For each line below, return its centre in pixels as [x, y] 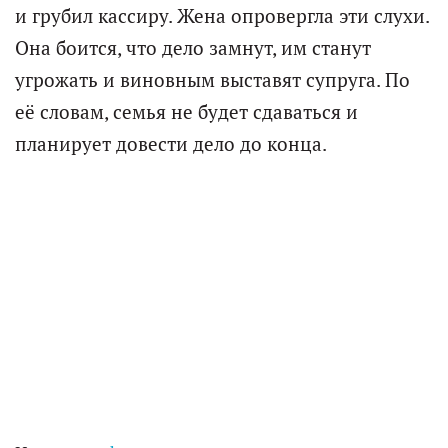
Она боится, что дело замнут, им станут [193, 48]
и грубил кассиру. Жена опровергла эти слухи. [222, 16]
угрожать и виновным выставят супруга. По [212, 80]
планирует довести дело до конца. [171, 144]
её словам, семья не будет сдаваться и [186, 112]
